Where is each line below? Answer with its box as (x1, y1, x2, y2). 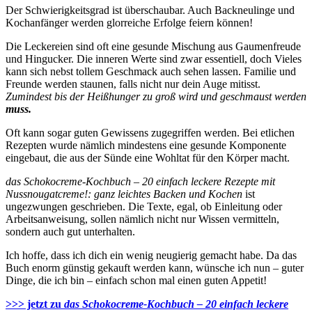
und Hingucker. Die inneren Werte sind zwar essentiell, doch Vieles (6, 52, 302, 65)
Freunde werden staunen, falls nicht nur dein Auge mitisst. (6, 77, 263, 90)
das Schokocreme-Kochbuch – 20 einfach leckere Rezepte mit (6, 175, 275, 187)
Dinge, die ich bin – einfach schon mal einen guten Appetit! (6, 274, 267, 286)
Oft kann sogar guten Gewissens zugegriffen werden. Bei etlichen (6, 126, 295, 139)
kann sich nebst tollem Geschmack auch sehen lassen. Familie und (6, 65, 296, 77)
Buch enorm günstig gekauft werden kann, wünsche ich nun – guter (6, 261, 304, 274)
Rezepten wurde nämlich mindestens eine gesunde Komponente (6, 139, 286, 151)
